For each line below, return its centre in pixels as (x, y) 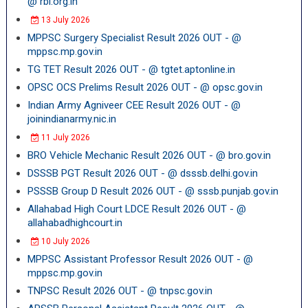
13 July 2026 (64, 20)
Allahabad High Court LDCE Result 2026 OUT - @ (136, 209)
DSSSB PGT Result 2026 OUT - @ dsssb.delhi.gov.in (142, 173)
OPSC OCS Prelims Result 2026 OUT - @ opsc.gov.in (145, 87)
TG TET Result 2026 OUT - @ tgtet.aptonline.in (131, 69)
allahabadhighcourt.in (75, 223)
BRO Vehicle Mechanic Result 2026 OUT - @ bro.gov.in (149, 155)
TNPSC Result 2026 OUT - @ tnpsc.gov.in (120, 291)
